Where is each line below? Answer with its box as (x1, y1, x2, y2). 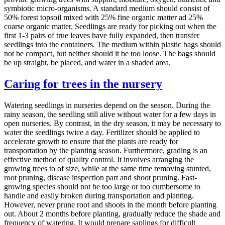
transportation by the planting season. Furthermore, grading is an (4, 146, 207, 155)
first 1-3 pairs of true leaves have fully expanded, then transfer (4, 31, 199, 40)
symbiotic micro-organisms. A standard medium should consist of (4, 4, 210, 13)
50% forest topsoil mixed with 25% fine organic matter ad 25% (4, 13, 203, 22)
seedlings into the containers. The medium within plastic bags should (4, 40, 221, 49)
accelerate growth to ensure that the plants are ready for (4, 137, 178, 146)
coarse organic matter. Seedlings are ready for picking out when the (4, 22, 216, 31)
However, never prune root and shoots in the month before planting (4, 200, 216, 209)
